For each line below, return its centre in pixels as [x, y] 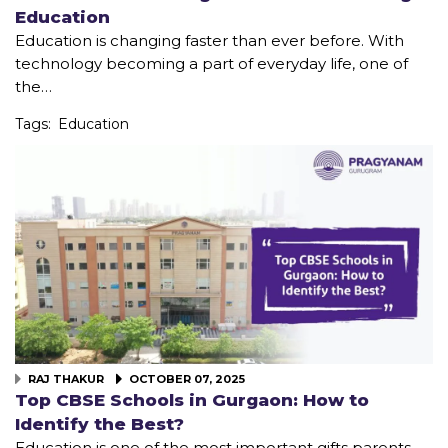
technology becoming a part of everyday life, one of [211, 63]
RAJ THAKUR [67, 378]
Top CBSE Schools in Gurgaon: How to [192, 399]
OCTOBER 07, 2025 [185, 378]
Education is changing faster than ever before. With [209, 40]
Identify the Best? [99, 423]
